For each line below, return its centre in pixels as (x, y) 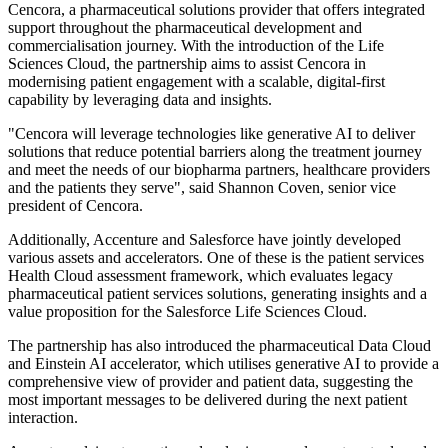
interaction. (43, 417)
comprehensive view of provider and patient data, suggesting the (210, 381)
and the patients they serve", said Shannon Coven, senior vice (202, 187)
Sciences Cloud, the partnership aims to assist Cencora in (187, 63)
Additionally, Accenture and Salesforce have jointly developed (204, 239)
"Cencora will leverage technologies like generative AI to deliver (211, 133)
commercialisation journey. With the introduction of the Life (196, 45)
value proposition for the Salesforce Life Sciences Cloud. (187, 311)
